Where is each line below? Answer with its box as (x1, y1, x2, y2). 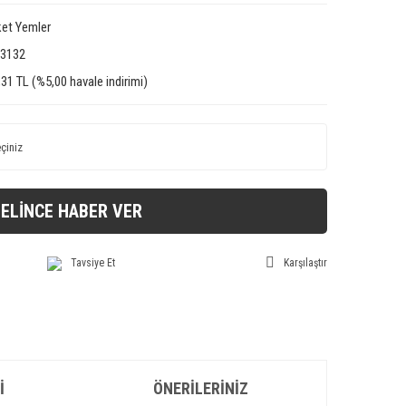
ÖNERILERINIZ (153, 378, 248, 398)
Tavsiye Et (70, 256, 115, 269)
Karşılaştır (283, 256, 327, 269)
